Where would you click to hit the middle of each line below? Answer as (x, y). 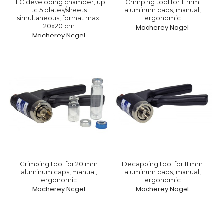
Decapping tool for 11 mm (162, 164)
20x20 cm (59, 26)
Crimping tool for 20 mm (59, 164)
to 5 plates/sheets (59, 10)
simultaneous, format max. (59, 18)
